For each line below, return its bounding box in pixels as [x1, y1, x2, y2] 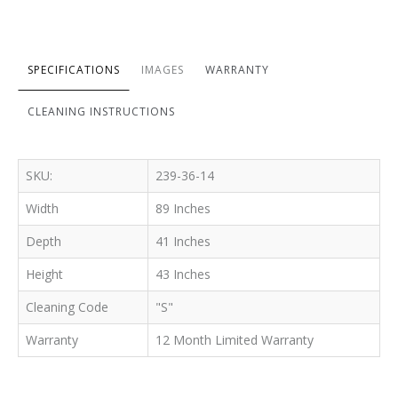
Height [26, 266, 63, 283]
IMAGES [141, 62, 184, 78]
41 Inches [155, 233, 211, 251]
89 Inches [155, 200, 211, 218]
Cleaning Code [26, 298, 108, 316]
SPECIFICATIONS [28, 62, 120, 78]
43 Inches [155, 266, 211, 283]
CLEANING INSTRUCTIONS [28, 104, 175, 120]
